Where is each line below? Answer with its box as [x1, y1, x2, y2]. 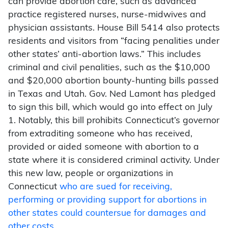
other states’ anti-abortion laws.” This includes [8, 50, 201, 60]
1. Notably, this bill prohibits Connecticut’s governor [8, 117, 219, 126]
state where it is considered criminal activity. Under [8, 156, 219, 165]
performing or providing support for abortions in [8, 196, 207, 205]
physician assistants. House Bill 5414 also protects [8, 24, 220, 33]
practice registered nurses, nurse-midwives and [8, 11, 206, 20]
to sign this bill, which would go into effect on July [8, 103, 212, 112]
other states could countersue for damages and [8, 209, 206, 218]
